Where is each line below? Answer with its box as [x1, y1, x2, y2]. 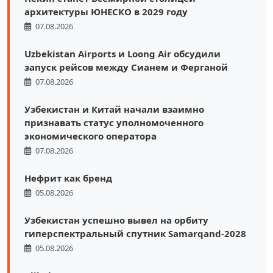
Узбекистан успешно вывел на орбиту [24, 213, 208, 226]
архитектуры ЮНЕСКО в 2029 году [24, 5, 188, 18]
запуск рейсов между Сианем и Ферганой [24, 60, 228, 73]
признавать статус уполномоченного [24, 116, 204, 129]
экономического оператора [24, 129, 157, 142]
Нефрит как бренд [24, 171, 112, 184]
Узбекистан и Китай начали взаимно [24, 102, 204, 115]
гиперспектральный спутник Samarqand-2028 [24, 227, 246, 239]
